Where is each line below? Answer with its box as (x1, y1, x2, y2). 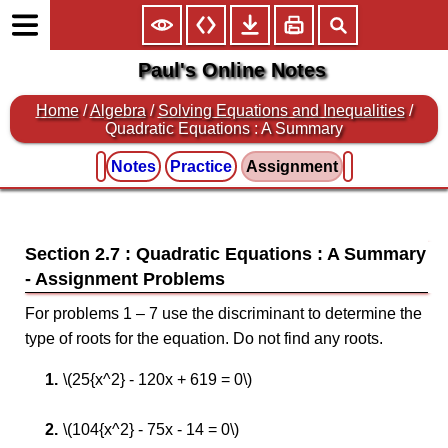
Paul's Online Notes (137, 59, 326, 81)
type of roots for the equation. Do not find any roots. (25, 330, 383, 347)
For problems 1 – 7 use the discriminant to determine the (25, 305, 422, 322)
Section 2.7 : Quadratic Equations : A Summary (25, 244, 426, 264)
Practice (169, 158, 232, 175)
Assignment (245, 158, 338, 175)
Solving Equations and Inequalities (157, 102, 405, 119)
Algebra (89, 102, 146, 119)
